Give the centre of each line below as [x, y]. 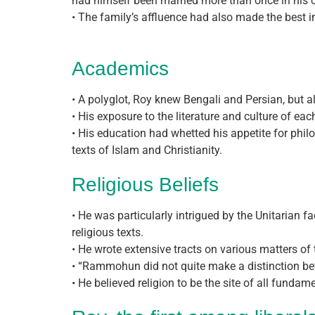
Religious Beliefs [145, 185]
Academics [120, 69]
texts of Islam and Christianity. [147, 150]
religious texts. [108, 232]
